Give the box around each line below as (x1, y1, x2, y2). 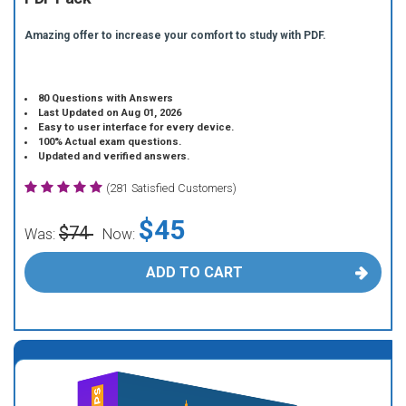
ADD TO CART (145, 264, 243, 281)
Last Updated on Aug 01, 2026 (38, 107, 182, 119)
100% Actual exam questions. (38, 136, 182, 148)
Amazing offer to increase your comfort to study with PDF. (24, 29, 326, 42)
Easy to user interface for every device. (38, 121, 235, 133)
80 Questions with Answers (38, 92, 174, 104)
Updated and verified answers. (38, 150, 190, 162)
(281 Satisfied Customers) (106, 181, 237, 195)
